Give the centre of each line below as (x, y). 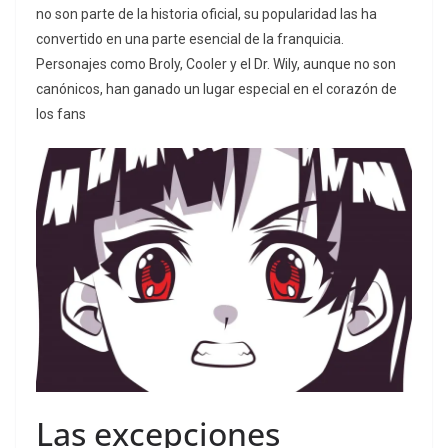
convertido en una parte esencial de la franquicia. (190, 39)
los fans (61, 114)
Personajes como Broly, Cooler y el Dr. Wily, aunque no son (216, 64)
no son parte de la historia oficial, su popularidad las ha (206, 14)
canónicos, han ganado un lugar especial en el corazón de (216, 89)
